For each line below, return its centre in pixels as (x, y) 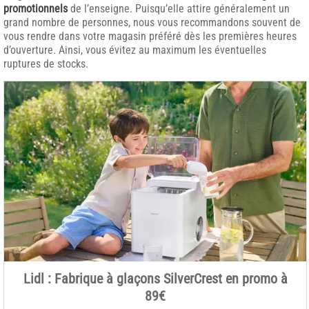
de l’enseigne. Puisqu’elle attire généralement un (180, 9)
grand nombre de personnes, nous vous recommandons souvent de (152, 22)
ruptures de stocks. (46, 64)
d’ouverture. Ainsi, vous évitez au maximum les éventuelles (135, 50)
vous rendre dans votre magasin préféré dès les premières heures (150, 36)
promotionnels (37, 9)
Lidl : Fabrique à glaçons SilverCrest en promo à (155, 279)
